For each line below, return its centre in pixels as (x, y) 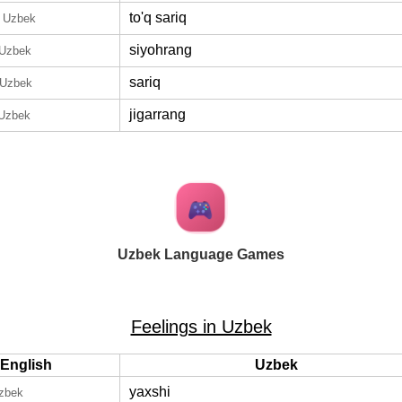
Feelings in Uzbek (201, 327)
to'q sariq (158, 17)
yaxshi (150, 392)
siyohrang (161, 50)
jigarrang (157, 114)
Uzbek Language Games (201, 254)
